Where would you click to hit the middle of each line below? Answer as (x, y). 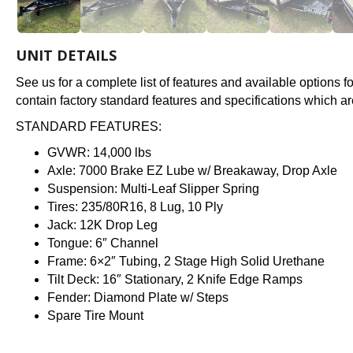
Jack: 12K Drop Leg (102, 225)
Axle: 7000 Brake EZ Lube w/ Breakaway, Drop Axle (192, 171)
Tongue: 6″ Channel (103, 243)
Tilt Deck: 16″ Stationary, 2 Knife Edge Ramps (175, 280)
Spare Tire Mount (95, 316)
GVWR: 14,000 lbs (99, 153)
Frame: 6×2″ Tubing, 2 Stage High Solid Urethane (186, 262)
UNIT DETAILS (66, 56)
